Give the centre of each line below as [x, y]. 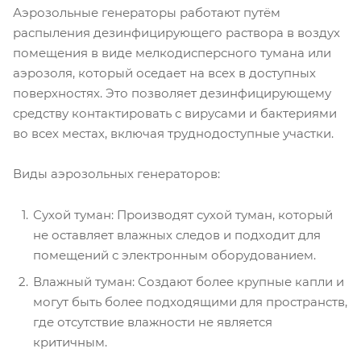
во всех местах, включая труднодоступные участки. [173, 133]
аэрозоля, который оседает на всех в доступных [164, 73]
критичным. [70, 342]
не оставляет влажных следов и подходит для [177, 234]
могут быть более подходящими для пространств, [190, 301]
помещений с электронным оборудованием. [174, 255]
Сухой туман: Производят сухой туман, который [183, 214]
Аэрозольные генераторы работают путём [147, 12]
